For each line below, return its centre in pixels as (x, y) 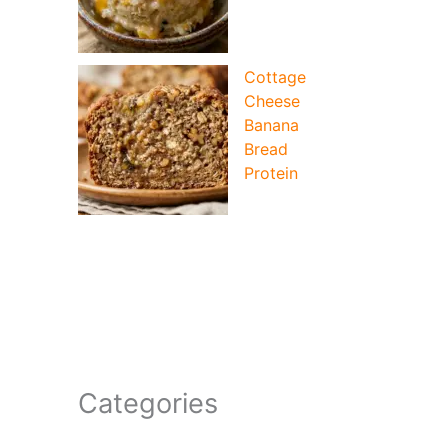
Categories (148, 404)
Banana (271, 125)
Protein (271, 173)
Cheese (272, 101)
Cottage (275, 77)
